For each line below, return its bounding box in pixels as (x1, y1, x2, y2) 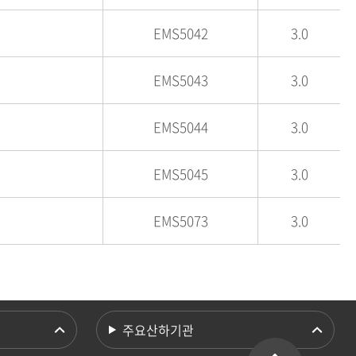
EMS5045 (153, 164, 208, 184)
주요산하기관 (122, 320, 195, 339)
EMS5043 (153, 70, 208, 90)
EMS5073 (153, 211, 208, 230)
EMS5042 (153, 23, 208, 43)
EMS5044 (153, 117, 208, 137)
